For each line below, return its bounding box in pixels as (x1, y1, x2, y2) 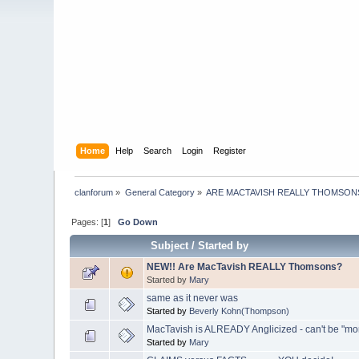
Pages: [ (71, 216, 104, 227)
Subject (151, 239, 189, 252)
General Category (124, 187, 195, 197)
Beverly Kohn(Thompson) (189, 305, 290, 316)
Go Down (118, 216, 159, 227)
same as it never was (147, 292, 239, 304)
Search (143, 145, 171, 155)
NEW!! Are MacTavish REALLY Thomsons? (147, 260, 343, 272)
